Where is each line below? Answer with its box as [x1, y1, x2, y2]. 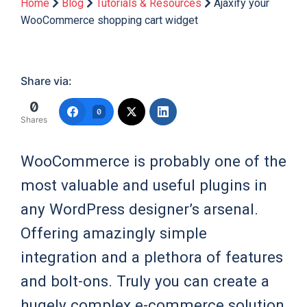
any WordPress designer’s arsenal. [21, 200, 258, 219]
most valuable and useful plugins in [21, 176, 267, 195]
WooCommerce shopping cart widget [21, 14, 198, 27]
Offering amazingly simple [21, 224, 207, 243]
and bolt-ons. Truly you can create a [21, 272, 269, 291]
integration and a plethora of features [21, 248, 283, 267]
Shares [21, 114, 47, 125]
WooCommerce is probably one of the [21, 152, 286, 171]
